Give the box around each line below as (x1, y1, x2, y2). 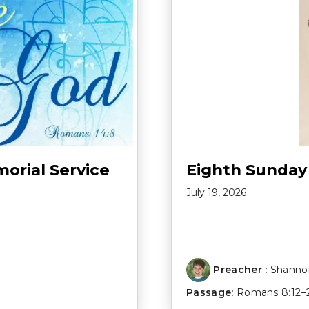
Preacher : (213, 263, 268, 277)
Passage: (186, 286, 234, 299)
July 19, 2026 (186, 186, 246, 199)
